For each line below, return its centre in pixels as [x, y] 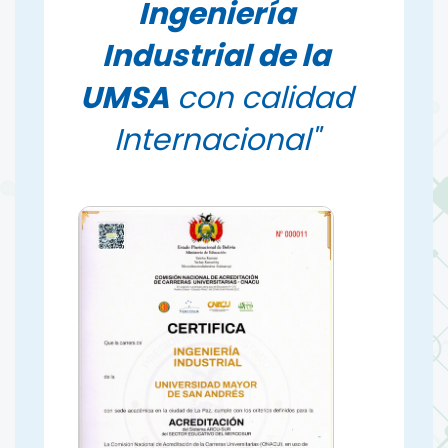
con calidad [264, 97]
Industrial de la [216, 55]
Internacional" [216, 139]
